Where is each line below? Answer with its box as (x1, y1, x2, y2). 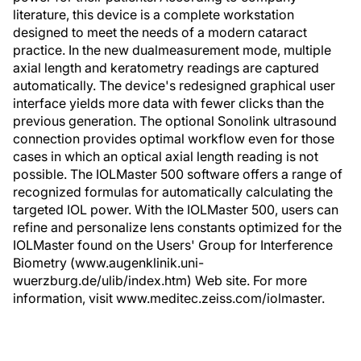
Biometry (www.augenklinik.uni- (13, 255, 204, 271)
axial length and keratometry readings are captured (13, 60, 319, 76)
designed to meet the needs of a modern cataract (13, 24, 307, 40)
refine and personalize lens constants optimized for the (13, 219, 342, 235)
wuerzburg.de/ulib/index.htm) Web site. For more (13, 272, 307, 288)
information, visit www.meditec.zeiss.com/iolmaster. (13, 290, 325, 306)
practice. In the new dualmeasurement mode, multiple (13, 42, 331, 58)
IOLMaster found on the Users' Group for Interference (13, 237, 333, 253)
